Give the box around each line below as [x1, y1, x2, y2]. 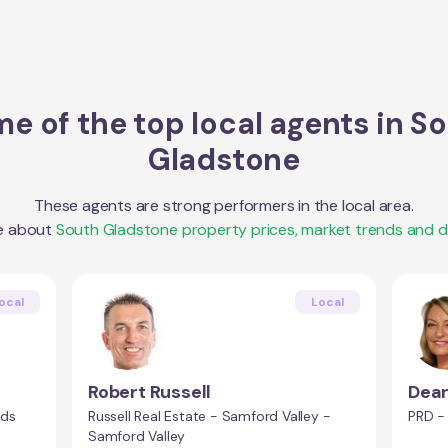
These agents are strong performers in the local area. [34, 195, 414, 216]
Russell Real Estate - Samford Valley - [88, 407, 331, 425]
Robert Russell [88, 380, 212, 404]
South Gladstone [55, 219, 178, 240]
